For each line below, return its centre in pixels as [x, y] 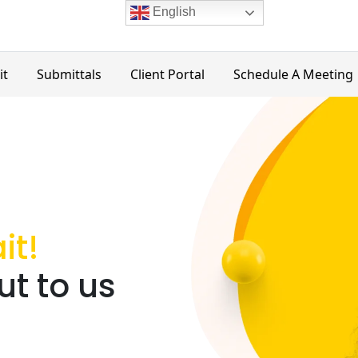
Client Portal [167, 74]
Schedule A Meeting [293, 74]
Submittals [69, 74]
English [172, 12]
